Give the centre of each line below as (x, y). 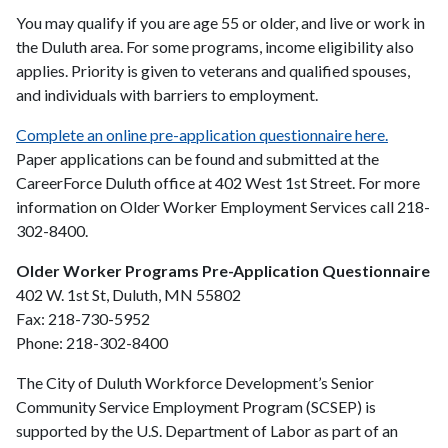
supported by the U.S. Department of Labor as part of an (207, 430)
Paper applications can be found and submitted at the (197, 158)
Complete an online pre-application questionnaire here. (202, 134)
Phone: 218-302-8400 (92, 342)
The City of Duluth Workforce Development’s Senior (195, 382)
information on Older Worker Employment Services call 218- (223, 206)
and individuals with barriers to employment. (168, 94)
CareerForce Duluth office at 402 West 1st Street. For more (218, 182)
